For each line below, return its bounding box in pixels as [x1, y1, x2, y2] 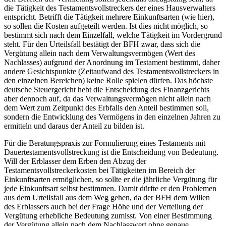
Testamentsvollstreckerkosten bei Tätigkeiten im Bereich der [4, 165, 195, 175]
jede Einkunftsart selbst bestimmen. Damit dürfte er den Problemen [4, 184, 216, 193]
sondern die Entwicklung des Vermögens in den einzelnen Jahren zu [4, 112, 220, 121]
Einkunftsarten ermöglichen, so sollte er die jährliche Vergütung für [4, 175, 217, 184]
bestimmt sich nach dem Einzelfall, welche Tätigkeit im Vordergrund [4, 30, 222, 39]
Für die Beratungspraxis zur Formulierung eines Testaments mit [4, 138, 205, 147]
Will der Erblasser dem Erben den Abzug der [4, 156, 146, 165]
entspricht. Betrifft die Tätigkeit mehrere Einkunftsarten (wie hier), [4, 12, 214, 21]
